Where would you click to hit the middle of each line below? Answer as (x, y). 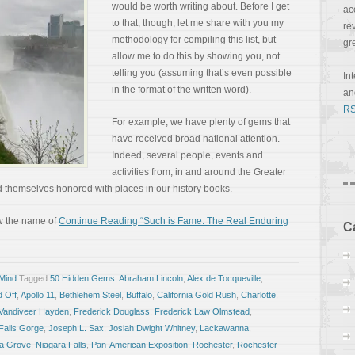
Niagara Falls (61, 345)
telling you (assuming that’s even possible (202, 73)
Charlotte (258, 295)
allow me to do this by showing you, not (196, 56)
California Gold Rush (197, 295)
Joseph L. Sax (76, 328)
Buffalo (139, 295)
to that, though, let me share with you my (198, 23)
